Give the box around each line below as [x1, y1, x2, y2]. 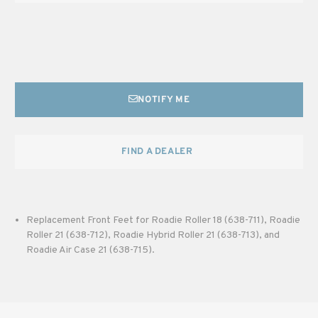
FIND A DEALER [121, 146, 193, 158]
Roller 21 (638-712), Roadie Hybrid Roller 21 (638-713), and [26, 229, 280, 241]
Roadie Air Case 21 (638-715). [26, 243, 155, 256]
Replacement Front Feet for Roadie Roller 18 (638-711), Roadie [26, 214, 301, 226]
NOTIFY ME [138, 94, 190, 106]
